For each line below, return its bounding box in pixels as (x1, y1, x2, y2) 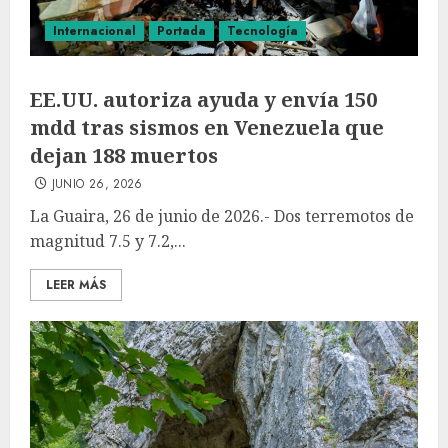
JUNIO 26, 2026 (51, 175, 143, 193)
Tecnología (227, 22, 298, 40)
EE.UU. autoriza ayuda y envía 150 (30, 86, 377, 113)
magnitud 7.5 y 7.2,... (30, 230, 186, 252)
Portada (157, 22, 206, 40)
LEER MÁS (46, 276, 106, 294)
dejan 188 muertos (30, 142, 218, 169)
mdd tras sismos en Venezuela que (30, 114, 384, 141)
